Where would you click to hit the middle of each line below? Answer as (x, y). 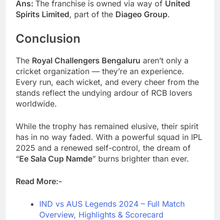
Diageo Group (141, 14)
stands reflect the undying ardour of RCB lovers (104, 93)
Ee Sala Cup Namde (56, 159)
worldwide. (36, 104)
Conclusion (48, 38)
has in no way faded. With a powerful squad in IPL (109, 137)
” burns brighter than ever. (141, 159)
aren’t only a (165, 61)
